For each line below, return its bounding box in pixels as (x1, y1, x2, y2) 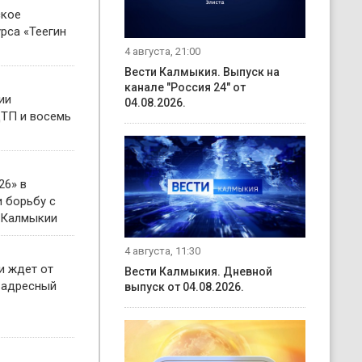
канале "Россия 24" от (124, 81, 246, 94)
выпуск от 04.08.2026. (124, 280, 244, 293)
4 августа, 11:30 (124, 244, 200, 257)
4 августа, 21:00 (124, 45, 200, 57)
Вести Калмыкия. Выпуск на (124, 65, 280, 78)
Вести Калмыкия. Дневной (124, 264, 272, 278)
